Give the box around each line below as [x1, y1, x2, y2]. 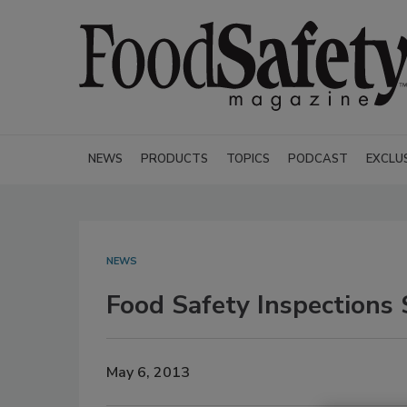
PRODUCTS [141, 151, 208, 167]
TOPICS [226, 151, 270, 167]
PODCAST [288, 151, 348, 167]
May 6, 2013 [106, 362, 190, 382]
